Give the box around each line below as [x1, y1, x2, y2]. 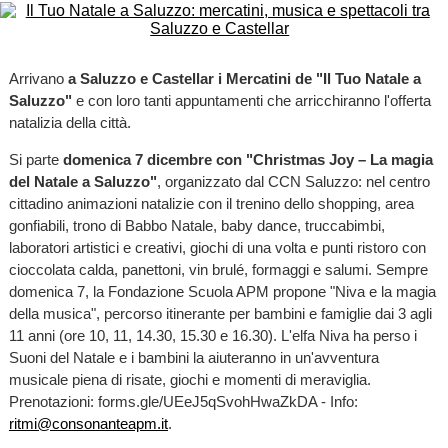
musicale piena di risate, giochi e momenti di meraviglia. [8, 371, 371, 389]
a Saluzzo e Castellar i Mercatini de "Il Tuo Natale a [67, 70, 421, 87]
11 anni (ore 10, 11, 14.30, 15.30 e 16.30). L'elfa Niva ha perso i [8, 327, 417, 345]
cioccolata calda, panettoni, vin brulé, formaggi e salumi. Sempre [8, 261, 428, 279]
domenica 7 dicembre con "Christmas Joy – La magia [58, 151, 433, 169]
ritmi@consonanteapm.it [8, 415, 168, 433]
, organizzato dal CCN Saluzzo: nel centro [156, 173, 430, 191]
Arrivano [8, 70, 68, 87]
